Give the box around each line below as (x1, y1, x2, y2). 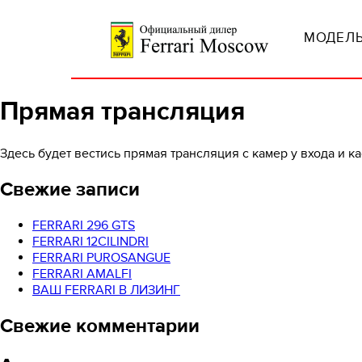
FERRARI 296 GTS (32, 217, 135, 234)
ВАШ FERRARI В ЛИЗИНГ (32, 281, 180, 298)
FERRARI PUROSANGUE (32, 249, 170, 266)
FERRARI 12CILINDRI (32, 233, 149, 250)
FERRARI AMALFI (32, 265, 132, 282)
